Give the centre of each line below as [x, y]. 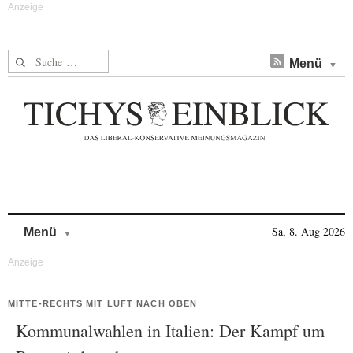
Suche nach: [38, 59]
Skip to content [113, 224]
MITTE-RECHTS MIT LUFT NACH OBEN [103, 303]
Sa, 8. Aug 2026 [308, 231]
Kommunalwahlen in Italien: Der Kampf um [170, 331]
